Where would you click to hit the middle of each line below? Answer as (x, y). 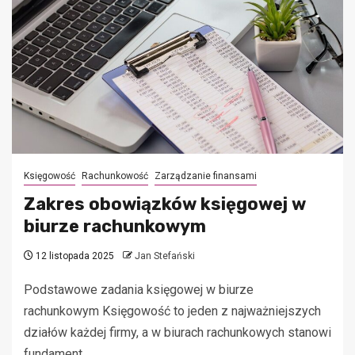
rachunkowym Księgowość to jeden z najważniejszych (172, 311)
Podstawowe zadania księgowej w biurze (139, 290)
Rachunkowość (115, 176)
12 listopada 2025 (74, 256)
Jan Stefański (165, 256)
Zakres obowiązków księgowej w (165, 204)
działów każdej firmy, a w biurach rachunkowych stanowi (177, 333)
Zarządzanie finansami (206, 176)
